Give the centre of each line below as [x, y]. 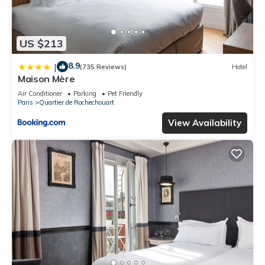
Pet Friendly [125, 94]
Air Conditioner [40, 94]
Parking [85, 94]
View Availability [205, 123]
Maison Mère [46, 79]
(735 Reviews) [103, 67]
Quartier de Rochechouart [77, 103]
